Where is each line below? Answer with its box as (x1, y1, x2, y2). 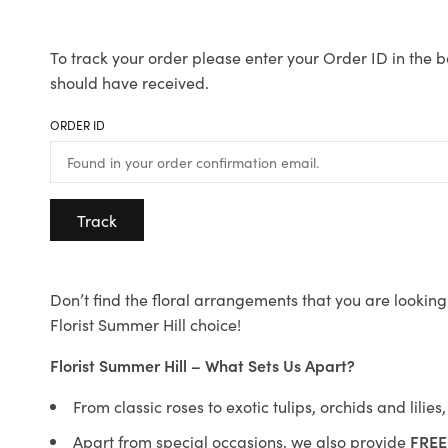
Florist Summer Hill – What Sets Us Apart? (50, 354, 355, 377)
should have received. (50, 71, 209, 94)
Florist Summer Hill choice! (50, 313, 241, 336)
